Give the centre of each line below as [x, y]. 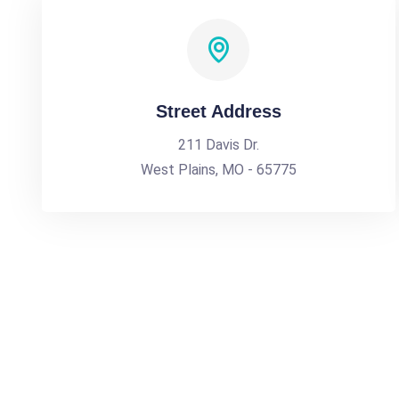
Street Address [218, 111]
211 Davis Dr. [218, 145]
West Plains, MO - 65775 [218, 170]
